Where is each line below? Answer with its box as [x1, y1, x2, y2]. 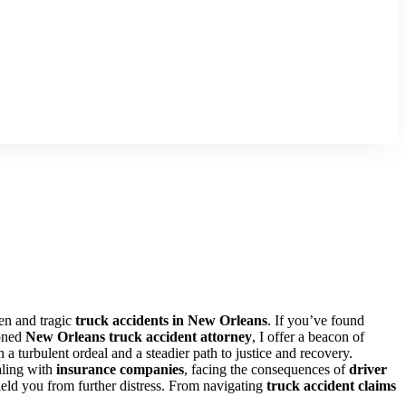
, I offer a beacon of [252, 328, 364, 344]
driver [349, 361, 387, 377]
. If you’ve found [267, 312, 364, 328]
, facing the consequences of [184, 361, 349, 377]
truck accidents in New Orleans [75, 312, 267, 328]
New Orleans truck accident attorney [25, 328, 252, 344]
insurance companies [56, 361, 184, 377]
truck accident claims [266, 377, 396, 393]
